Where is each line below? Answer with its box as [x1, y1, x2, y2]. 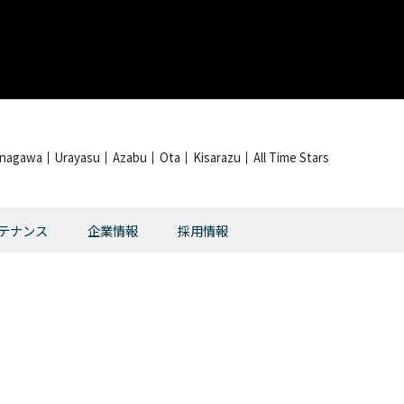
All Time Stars [253, 149, 329, 166]
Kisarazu [193, 149, 241, 166]
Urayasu [55, 149, 100, 166]
